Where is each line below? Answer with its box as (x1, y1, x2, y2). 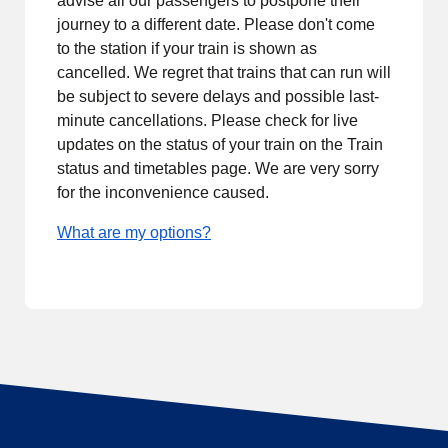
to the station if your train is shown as (57, 40, 317, 57)
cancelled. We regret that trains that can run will (57, 64, 391, 81)
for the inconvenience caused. (57, 184, 269, 201)
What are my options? (57, 224, 211, 241)
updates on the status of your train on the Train (57, 136, 383, 153)
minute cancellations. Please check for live (57, 112, 358, 129)
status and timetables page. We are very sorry (57, 160, 379, 177)
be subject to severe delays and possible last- (57, 88, 379, 105)
